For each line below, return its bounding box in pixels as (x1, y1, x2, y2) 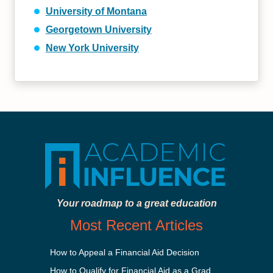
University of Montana (45, 6, 147, 16)
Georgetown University (45, 24, 152, 35)
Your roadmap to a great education (56, 198, 217, 208)
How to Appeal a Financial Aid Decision (50, 247, 200, 257)
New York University (45, 43, 139, 53)
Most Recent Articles (70, 217, 203, 233)
